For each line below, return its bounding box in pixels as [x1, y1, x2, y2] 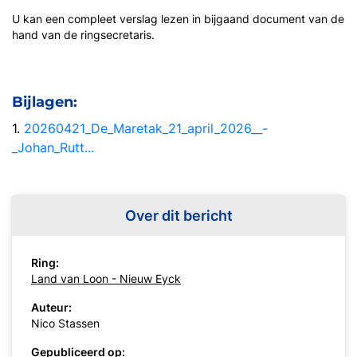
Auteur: [31, 300, 72, 315]
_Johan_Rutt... [12, 139, 94, 156]
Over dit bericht [124, 207, 233, 225]
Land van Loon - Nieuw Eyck [31, 272, 181, 286]
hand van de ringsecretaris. [12, 28, 155, 42]
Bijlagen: [12, 93, 77, 112]
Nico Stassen [31, 316, 100, 331]
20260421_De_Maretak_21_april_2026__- [24, 120, 268, 137]
